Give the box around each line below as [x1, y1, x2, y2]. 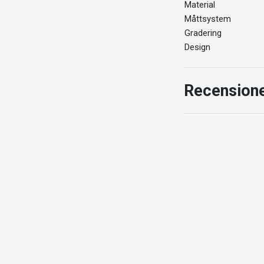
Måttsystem [184, 13, 231, 24]
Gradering [184, 27, 222, 38]
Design [184, 41, 210, 52]
